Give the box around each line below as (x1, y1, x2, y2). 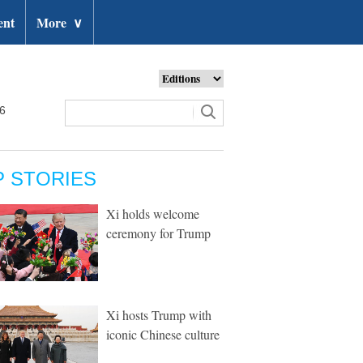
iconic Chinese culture (106, 326, 220, 343)
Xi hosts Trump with (106, 306, 211, 323)
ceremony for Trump (106, 224, 211, 241)
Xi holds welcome (106, 205, 199, 222)
